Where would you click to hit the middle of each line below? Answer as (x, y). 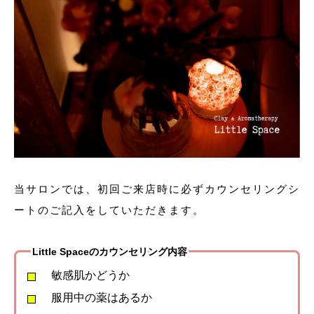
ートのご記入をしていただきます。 (109, 210)
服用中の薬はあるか (101, 297)
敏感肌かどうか (90, 275)
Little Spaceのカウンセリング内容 (109, 251)
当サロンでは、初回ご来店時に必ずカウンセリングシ (157, 189)
